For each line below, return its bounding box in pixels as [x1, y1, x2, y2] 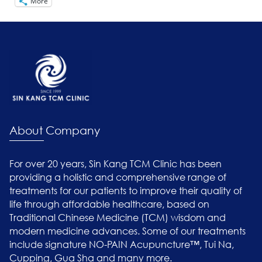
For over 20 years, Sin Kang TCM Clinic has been [9, 157, 222, 170]
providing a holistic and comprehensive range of [9, 170, 226, 183]
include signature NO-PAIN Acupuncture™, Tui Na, [9, 237, 234, 250]
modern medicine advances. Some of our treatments [9, 224, 246, 237]
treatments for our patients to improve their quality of [9, 184, 242, 196]
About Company [9, 122, 100, 137]
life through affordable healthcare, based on [9, 197, 209, 210]
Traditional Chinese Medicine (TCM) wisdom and [9, 211, 226, 223]
